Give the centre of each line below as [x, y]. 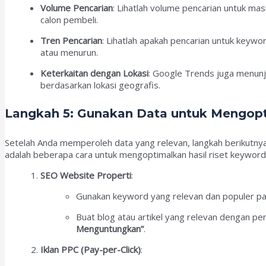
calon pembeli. [69, 19]
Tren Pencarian [71, 40]
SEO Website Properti [86, 175]
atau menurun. [69, 52]
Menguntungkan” [110, 228]
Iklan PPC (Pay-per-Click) [91, 249]
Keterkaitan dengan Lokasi [94, 73]
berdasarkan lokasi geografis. [100, 85]
